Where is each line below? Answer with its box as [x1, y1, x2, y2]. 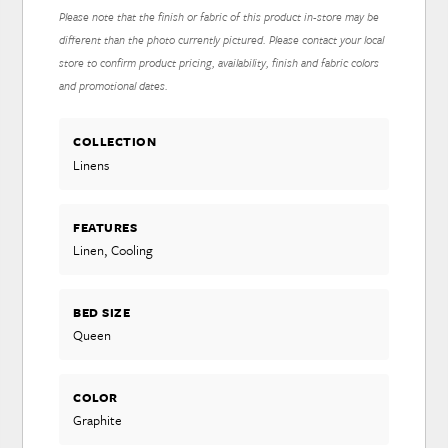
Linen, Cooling [73, 239, 154, 260]
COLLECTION [73, 132, 157, 151]
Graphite [73, 410, 123, 431]
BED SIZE [73, 302, 131, 321]
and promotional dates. [59, 77, 169, 95]
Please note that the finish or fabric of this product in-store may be [59, 8, 380, 26]
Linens [73, 154, 110, 175]
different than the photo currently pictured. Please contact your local [59, 31, 385, 49]
